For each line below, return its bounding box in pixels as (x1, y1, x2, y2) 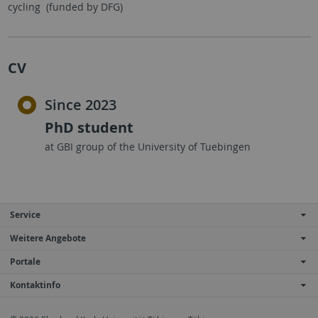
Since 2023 (45, 94, 116, 114)
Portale (10, 256, 40, 268)
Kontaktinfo (10, 279, 60, 292)
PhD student (45, 117, 133, 137)
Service (10, 209, 40, 221)
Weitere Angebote (10, 232, 86, 245)
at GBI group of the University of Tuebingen (45, 139, 251, 153)
